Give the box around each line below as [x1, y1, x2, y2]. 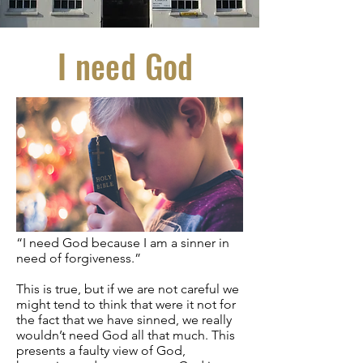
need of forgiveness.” [16, 250, 147, 266]
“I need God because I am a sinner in [16, 235, 229, 250]
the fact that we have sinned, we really [16, 312, 232, 327]
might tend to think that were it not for [16, 297, 236, 312]
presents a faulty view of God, [16, 343, 186, 358]
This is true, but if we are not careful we [16, 281, 239, 297]
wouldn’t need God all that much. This [16, 327, 235, 343]
